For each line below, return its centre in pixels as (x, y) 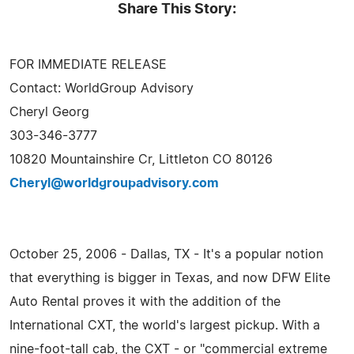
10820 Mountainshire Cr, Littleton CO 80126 (141, 159)
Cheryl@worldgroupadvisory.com (114, 183)
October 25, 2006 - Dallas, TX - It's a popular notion (166, 254)
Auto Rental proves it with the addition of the (145, 301)
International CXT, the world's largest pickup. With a (165, 325)
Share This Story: (177, 9)
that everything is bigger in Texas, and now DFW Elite (170, 278)
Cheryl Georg (49, 112)
